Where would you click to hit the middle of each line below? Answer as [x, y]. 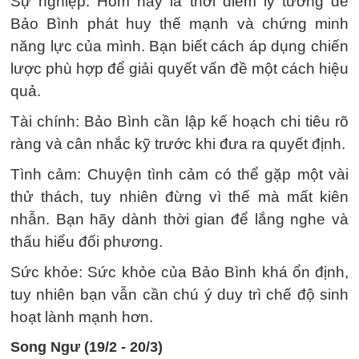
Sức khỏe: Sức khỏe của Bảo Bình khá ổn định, [179, 272]
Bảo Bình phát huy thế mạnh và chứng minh [179, 24]
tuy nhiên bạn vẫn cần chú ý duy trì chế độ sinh [179, 294]
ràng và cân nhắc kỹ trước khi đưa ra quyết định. [178, 144]
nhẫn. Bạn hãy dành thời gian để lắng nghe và [179, 219]
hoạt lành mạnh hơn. [82, 317]
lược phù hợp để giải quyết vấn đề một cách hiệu [179, 69]
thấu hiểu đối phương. [87, 242]
